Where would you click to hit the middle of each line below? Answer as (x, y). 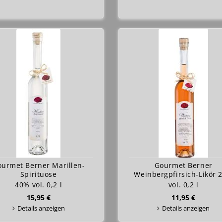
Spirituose (38, 174)
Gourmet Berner (183, 165)
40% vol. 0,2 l (39, 185)
